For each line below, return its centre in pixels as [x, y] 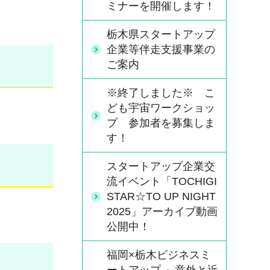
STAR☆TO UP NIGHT [161, 196]
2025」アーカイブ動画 [162, 212]
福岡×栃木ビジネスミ [159, 255]
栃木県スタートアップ [161, 34]
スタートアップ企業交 [161, 166]
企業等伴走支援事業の [161, 49]
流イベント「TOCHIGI [162, 181]
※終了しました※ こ [161, 93]
